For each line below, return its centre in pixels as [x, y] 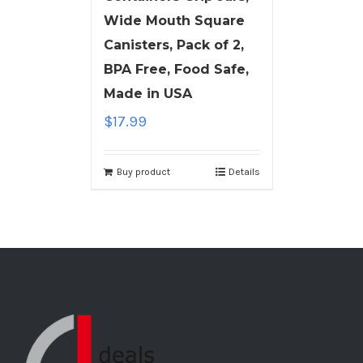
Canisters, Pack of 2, [173, 45]
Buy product [143, 172]
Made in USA [147, 94]
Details [244, 172]
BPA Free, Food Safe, [176, 70]
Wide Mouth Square [174, 21]
